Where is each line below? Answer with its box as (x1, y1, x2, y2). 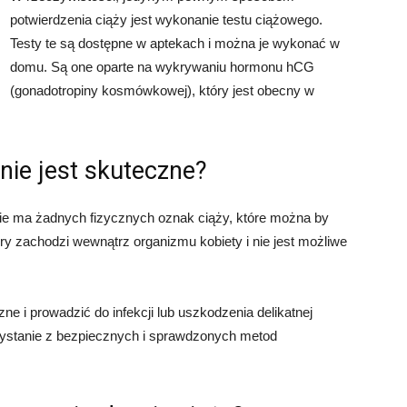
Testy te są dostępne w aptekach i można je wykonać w (10, 35, 340, 51)
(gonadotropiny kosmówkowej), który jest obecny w (10, 83, 314, 98)
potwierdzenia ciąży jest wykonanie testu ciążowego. (10, 12, 323, 27)
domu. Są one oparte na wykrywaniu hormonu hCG (10, 59, 314, 74)
